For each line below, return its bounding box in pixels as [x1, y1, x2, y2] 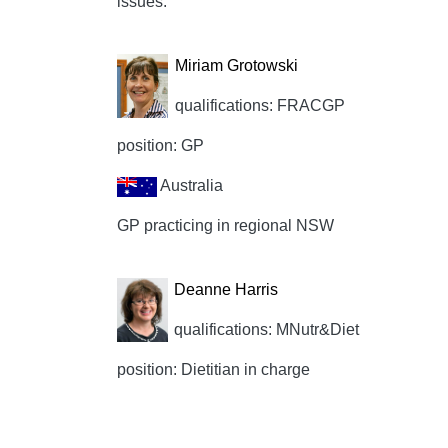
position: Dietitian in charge [117, 361, 310, 378]
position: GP [117, 137, 204, 154]
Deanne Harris [174, 281, 279, 298]
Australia [157, 177, 223, 194]
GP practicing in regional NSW [117, 217, 334, 234]
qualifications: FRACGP [174, 97, 345, 114]
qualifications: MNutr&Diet [174, 321, 360, 338]
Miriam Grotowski [174, 57, 298, 74]
